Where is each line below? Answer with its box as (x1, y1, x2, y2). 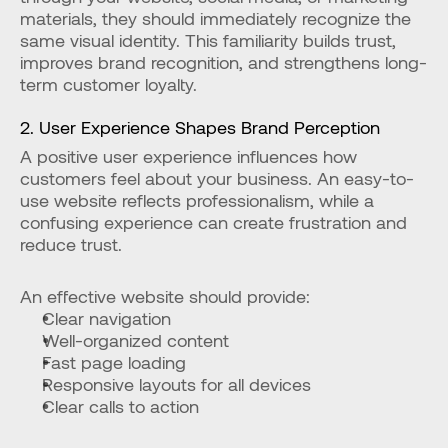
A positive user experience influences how (20, 145, 357, 167)
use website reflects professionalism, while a (20, 189, 374, 211)
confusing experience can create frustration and (20, 211, 407, 233)
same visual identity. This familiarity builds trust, (20, 29, 396, 51)
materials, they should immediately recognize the (20, 7, 411, 29)
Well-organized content (42, 329, 229, 351)
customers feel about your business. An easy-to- (20, 167, 414, 189)
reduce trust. (20, 233, 122, 255)
